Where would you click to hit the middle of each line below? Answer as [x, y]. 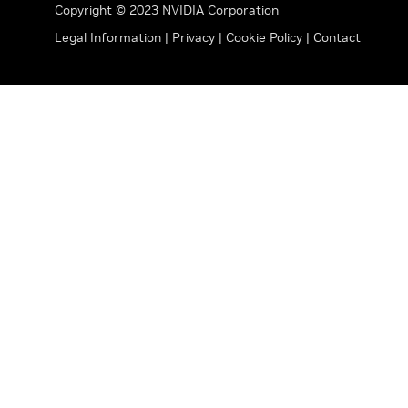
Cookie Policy [264, 37]
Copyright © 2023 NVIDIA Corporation [167, 10]
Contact [337, 37]
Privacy [195, 37]
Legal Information [108, 37]
